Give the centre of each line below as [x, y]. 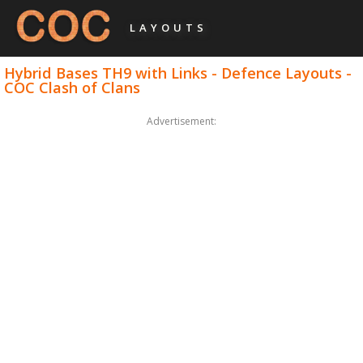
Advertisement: [181, 122]
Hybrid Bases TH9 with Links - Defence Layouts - [178, 73]
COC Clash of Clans [73, 87]
